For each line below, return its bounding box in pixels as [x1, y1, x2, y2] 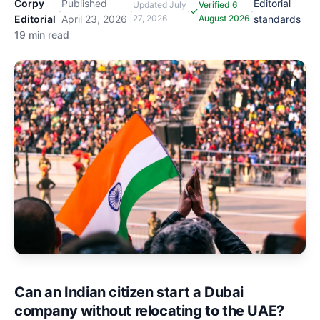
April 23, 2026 [61, 13, 127, 26]
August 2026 [198, 13, 250, 24]
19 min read [14, 29, 69, 41]
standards [253, 13, 301, 26]
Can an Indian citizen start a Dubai [14, 284, 244, 301]
